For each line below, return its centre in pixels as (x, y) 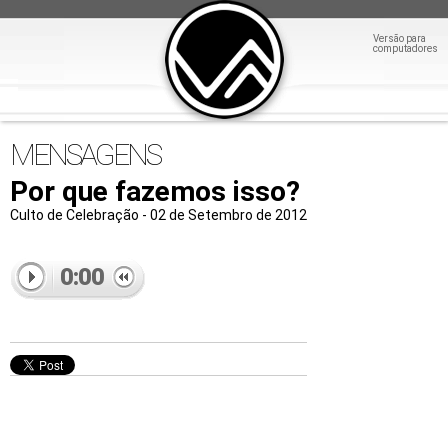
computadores (405, 48)
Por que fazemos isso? (155, 191)
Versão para (399, 38)
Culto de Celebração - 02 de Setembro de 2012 (158, 215)
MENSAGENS (85, 154)
